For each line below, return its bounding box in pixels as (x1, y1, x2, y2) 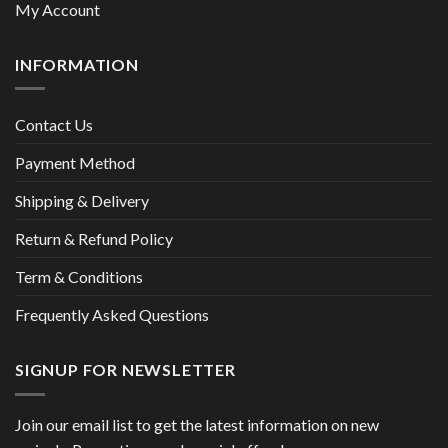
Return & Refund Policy (15, 229, 173, 249)
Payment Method (15, 153, 135, 173)
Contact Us (15, 115, 93, 135)
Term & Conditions (15, 267, 143, 287)
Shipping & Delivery (15, 191, 149, 211)
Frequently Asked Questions (15, 305, 209, 325)
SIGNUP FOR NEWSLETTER (15, 360, 236, 380)
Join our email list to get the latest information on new (15, 415, 379, 435)
